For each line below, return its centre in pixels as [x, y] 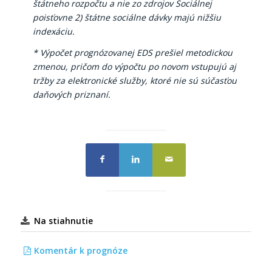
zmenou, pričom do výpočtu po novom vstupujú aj [134, 67]
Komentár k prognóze [80, 251]
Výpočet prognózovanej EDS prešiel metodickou [136, 53]
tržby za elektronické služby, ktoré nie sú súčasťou [134, 81]
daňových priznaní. [71, 95]
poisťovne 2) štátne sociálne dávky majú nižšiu [127, 18]
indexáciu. [56, 32]
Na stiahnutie [63, 221]
